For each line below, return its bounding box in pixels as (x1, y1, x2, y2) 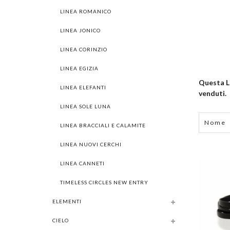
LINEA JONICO (60, 27, 101, 33)
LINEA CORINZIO (60, 46, 107, 52)
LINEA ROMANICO (60, 8, 111, 14)
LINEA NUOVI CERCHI (60, 141, 122, 147)
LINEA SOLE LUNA (60, 103, 111, 109)
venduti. (199, 89, 226, 98)
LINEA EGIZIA (60, 65, 99, 71)
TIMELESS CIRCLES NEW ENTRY (60, 179, 148, 185)
